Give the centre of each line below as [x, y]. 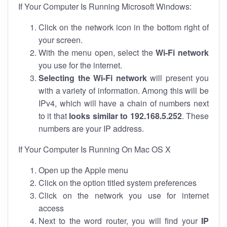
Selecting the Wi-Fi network [93, 78]
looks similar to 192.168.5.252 [125, 116]
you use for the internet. [80, 65]
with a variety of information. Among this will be [124, 90]
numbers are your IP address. [91, 128]
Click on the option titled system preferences [118, 183]
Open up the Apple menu [83, 170]
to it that [54, 116]
